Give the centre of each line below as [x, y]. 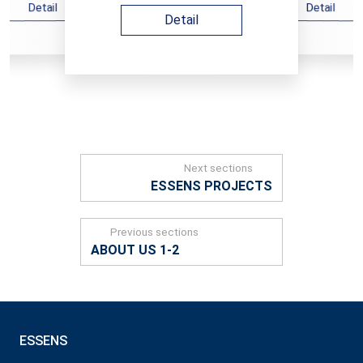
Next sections [219, 168]
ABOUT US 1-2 [135, 250]
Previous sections [154, 232]
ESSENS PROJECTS [211, 186]
